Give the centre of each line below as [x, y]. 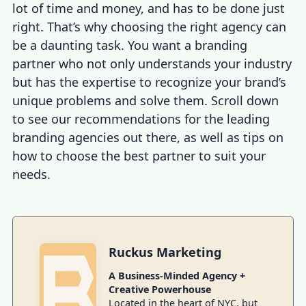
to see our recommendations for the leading [141, 119]
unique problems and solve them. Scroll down [146, 101]
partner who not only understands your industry [152, 64]
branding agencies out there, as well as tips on [148, 138]
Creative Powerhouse [159, 290]
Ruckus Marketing [165, 252]
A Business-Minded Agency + [177, 276]
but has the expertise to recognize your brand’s [150, 82]
